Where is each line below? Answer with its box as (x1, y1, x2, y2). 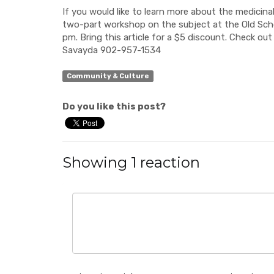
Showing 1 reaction (62, 154, 200, 172)
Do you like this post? (62, 101, 166, 112)
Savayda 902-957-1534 (62, 45, 161, 56)
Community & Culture (66, 72, 149, 80)
